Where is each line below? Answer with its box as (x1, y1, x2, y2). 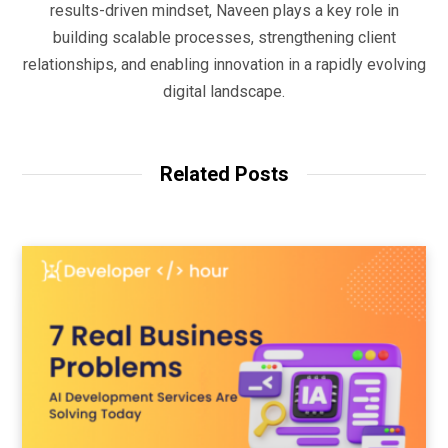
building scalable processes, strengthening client (52, 27, 396, 47)
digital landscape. (163, 81, 285, 101)
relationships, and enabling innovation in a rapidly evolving (22, 54, 426, 74)
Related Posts (159, 161, 289, 186)
